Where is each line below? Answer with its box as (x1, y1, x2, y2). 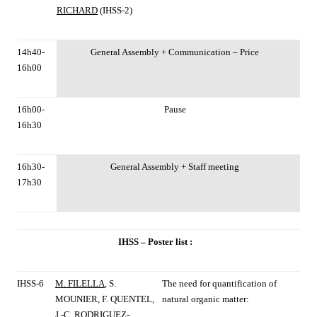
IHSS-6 (17, 278, 44, 289)
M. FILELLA (55, 278, 105, 289)
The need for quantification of (162, 278, 277, 289)
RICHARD (57, 5, 98, 16)
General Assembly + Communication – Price (91, 47, 259, 58)
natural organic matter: (162, 294, 249, 305)
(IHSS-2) (98, 5, 132, 16)
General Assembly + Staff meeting (110, 161, 239, 173)
